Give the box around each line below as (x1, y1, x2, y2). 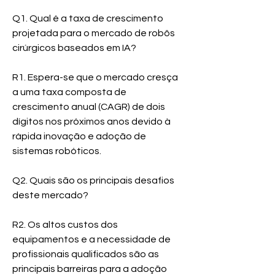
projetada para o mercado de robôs (12, 28, 175, 38)
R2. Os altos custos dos (12, 219, 118, 230)
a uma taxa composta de (12, 87, 126, 97)
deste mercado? (12, 190, 88, 200)
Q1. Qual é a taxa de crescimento (12, 13, 163, 23)
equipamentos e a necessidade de (12, 234, 171, 244)
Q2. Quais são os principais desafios (12, 175, 174, 185)
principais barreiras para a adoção (12, 263, 167, 274)
